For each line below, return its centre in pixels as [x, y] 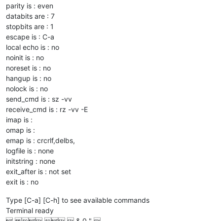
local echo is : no [33, 47]
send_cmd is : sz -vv [39, 99]
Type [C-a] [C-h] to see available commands [78, 200]
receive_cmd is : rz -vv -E [47, 109]
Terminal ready [30, 210]
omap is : [20, 130]
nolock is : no [27, 88]
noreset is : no [28, 68]
